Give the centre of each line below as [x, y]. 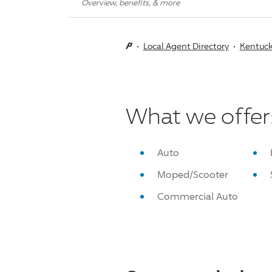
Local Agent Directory [186, 46]
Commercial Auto [197, 196]
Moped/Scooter [192, 174]
